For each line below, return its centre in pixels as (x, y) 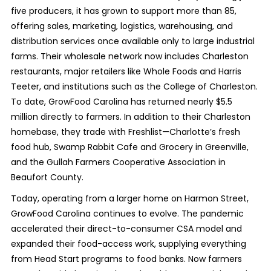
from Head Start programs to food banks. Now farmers (126, 259)
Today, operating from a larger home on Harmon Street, (129, 198)
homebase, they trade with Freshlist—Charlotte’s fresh (125, 132)
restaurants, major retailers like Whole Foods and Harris (126, 71)
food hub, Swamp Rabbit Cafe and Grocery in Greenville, (129, 147)
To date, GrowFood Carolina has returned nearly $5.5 (121, 102)
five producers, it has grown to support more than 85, (123, 11)
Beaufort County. (47, 177)
